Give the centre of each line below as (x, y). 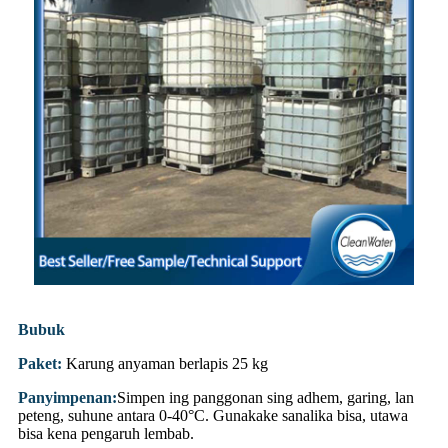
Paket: (40, 363)
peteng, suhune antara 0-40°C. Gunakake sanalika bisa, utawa (213, 415)
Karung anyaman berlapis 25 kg (167, 363)
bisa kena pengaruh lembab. (106, 433)
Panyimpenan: (67, 397)
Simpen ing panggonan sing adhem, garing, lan (265, 397)
